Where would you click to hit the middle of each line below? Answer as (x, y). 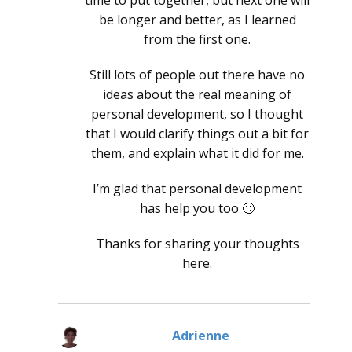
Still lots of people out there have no (197, 75)
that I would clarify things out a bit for (197, 134)
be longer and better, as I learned (197, 20)
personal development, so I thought (197, 114)
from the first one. (197, 40)
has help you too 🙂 (197, 209)
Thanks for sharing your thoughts (197, 244)
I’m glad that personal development (197, 189)
